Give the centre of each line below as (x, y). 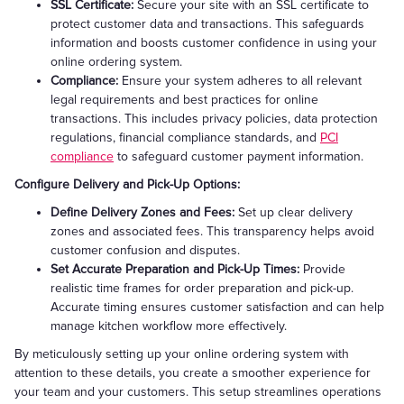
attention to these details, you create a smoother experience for (193, 373)
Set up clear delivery (294, 212)
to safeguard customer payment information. (239, 156)
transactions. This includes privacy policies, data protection (214, 119)
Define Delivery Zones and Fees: (142, 212)
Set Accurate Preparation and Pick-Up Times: (175, 269)
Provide (322, 269)
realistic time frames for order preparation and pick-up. (202, 288)
